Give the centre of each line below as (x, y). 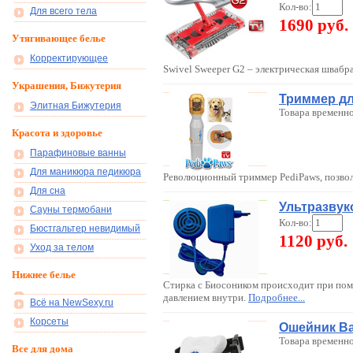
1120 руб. (313, 241)
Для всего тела (63, 11)
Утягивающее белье (59, 38)
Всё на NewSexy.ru (72, 303)
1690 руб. (314, 25)
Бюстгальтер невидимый (85, 229)
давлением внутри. (206, 297)
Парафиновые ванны (78, 153)
